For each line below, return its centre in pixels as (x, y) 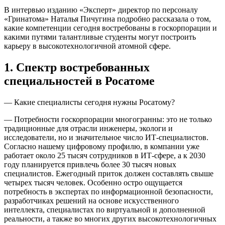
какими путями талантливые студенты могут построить (100, 37)
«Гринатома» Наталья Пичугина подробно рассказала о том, (107, 19)
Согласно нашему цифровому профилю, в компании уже (102, 146)
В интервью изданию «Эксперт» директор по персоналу (101, 10)
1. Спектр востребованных (77, 67)
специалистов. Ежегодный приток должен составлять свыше (109, 173)
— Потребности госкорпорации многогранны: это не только (108, 119)
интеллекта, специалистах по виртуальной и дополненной (105, 209)
